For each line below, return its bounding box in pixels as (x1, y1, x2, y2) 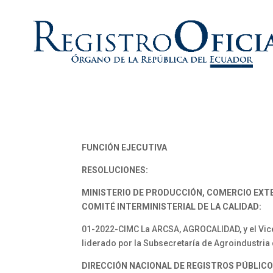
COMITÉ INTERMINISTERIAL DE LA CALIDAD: (82, 202, 262, 211)
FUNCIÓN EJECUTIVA (82, 143, 168, 152)
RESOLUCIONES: (82, 165, 149, 175)
